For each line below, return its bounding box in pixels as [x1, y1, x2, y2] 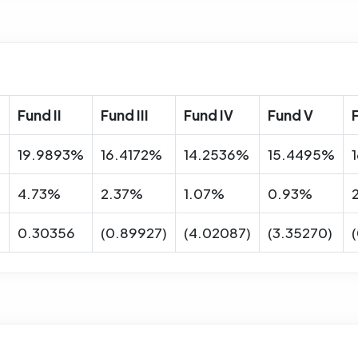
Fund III [101, 105, 149, 124]
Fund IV [184, 105, 233, 124]
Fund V [268, 105, 313, 124]
